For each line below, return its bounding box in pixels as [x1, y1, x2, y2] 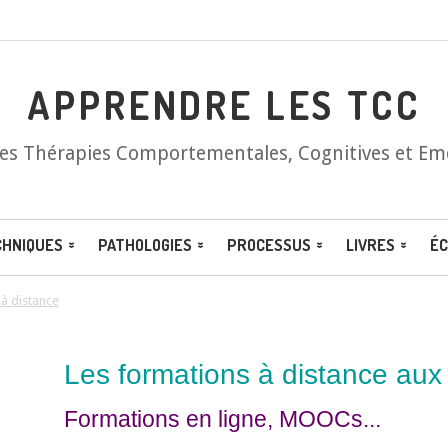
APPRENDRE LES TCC [27, 81, 421, 129]
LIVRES [346, 235, 395, 255]
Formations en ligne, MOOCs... [64, 405, 381, 432]
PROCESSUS [227, 235, 311, 255]
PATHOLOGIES [98, 235, 192, 255]
